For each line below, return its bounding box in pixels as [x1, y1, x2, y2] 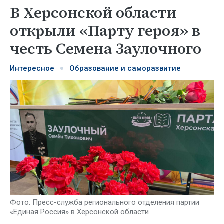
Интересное [10, 64, 54, 73]
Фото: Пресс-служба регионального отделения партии [10, 197, 199, 207]
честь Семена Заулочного [10, 38, 201, 59]
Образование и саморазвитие [69, 64, 181, 73]
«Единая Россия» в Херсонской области [10, 207, 149, 216]
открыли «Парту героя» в [10, 20, 200, 41]
